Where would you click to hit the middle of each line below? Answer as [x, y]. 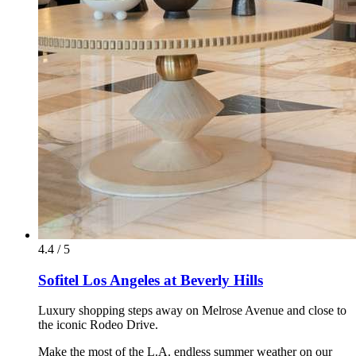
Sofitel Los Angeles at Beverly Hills [151, 280]
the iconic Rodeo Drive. [98, 325]
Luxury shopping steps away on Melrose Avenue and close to [192, 311]
